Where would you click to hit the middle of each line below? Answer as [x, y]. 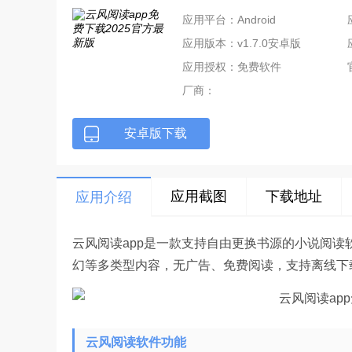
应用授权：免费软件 [232, 67]
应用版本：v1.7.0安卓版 [242, 43]
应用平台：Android [229, 20]
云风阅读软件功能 [136, 342]
